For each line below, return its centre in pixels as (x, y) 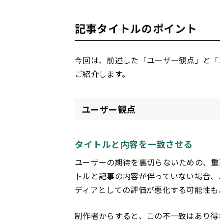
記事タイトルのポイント (136, 28)
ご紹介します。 (102, 74)
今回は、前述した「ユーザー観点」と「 (147, 60)
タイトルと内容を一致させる (134, 144)
